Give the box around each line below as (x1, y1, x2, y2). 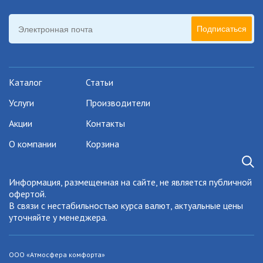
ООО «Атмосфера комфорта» (9, 250, 105, 259)
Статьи (86, 76, 113, 89)
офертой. (9, 188, 46, 200)
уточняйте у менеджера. (9, 211, 107, 224)
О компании (9, 138, 56, 150)
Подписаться (197, 24, 247, 34)
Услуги (9, 97, 34, 109)
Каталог (9, 76, 42, 89)
